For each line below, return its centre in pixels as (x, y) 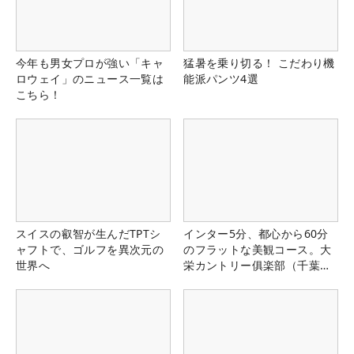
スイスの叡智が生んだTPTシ (88, 233)
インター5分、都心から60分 (256, 233)
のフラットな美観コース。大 (258, 249)
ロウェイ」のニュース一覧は (90, 78)
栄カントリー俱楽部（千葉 (252, 265)
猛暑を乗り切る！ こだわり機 (259, 62)
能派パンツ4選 (221, 78)
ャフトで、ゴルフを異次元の (90, 249)
